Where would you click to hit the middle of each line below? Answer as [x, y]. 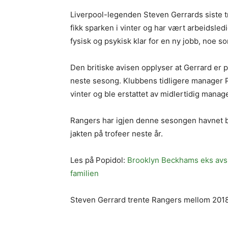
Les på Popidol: [99, 160]
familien [84, 173]
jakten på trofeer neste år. [117, 134]
